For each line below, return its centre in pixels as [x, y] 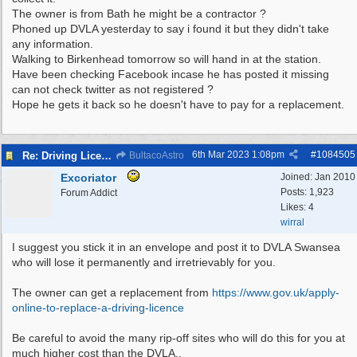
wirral [292, 222]
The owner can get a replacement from [112, 292]
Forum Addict [89, 193]
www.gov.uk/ [277, 292]
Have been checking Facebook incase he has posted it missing [171, 74]
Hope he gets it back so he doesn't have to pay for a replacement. [178, 104]
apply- [324, 292]
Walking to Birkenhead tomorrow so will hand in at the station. [167, 59]
